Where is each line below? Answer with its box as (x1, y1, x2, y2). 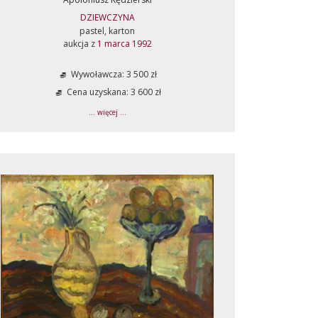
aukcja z (62, 38, 97, 50)
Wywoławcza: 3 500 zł (69, 68, 157, 81)
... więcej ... (88, 107, 126, 117)
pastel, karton (79, 25, 135, 37)
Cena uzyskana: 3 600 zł (65, 86, 161, 99)
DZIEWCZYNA (79, 11, 135, 23)
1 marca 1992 (97, 38, 152, 50)
